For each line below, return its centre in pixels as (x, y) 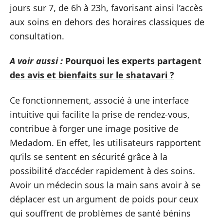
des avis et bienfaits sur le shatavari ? (92, 75)
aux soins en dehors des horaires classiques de (107, 22)
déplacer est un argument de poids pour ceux (104, 199)
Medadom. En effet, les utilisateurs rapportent (105, 142)
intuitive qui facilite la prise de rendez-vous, (100, 114)
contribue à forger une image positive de (94, 128)
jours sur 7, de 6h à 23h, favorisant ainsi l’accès (106, 8)
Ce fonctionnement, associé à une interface (99, 100)
